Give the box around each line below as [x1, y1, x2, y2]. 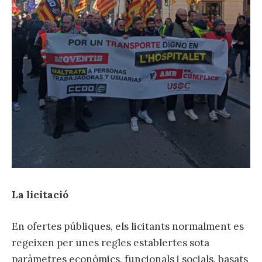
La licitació [12, 188, 68, 201]
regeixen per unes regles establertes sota [12, 236, 209, 249]
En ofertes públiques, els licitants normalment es [12, 219, 244, 233]
